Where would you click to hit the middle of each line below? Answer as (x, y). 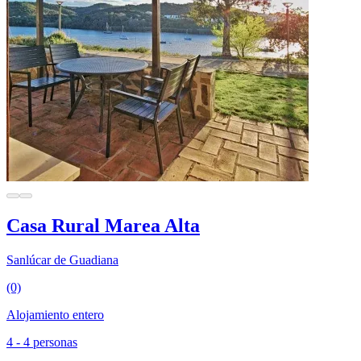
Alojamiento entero (55, 314)
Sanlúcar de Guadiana (62, 259)
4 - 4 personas (42, 342)
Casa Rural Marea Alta (103, 225)
